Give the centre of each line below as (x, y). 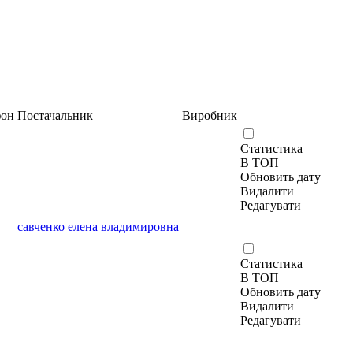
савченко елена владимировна (98, 226)
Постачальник (55, 115)
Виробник (210, 115)
